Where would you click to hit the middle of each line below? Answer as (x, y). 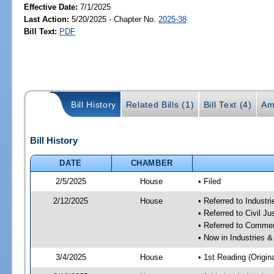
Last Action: (47, 19)
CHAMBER (152, 163)
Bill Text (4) (228, 105)
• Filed (209, 181)
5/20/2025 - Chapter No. (114, 19)
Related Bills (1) (160, 105)
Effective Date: (52, 7)
